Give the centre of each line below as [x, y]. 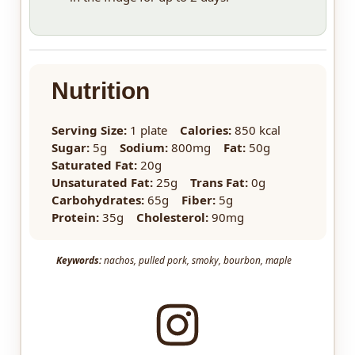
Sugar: [70, 148]
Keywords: [78, 260]
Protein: [75, 218]
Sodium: [143, 148]
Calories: [205, 130]
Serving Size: [89, 130]
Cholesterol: [172, 218]
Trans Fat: [219, 183]
